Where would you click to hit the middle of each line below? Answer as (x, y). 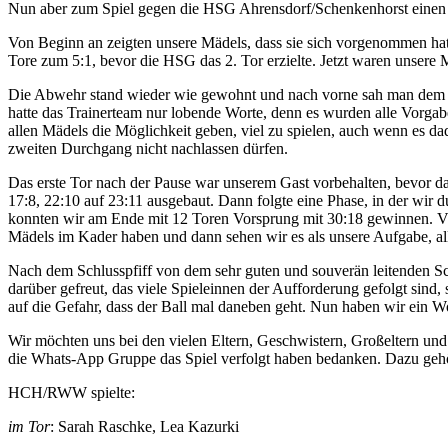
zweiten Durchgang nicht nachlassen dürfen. (148, 149)
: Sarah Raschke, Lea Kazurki (144, 427)
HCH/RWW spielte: (71, 393)
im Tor (29, 427)
